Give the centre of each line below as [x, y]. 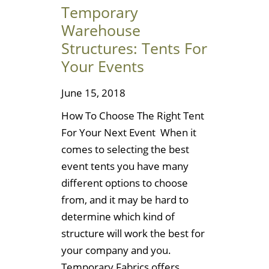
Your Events [103, 66]
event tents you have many [125, 166]
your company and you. [116, 250]
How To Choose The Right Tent [133, 116]
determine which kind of [118, 217]
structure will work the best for [133, 234]
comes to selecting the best [125, 150]
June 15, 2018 [93, 93]
